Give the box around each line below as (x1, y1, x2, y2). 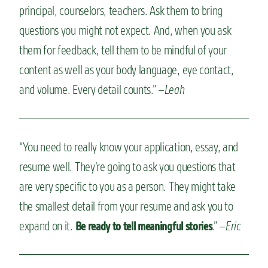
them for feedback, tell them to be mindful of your (19, 42, 227, 57)
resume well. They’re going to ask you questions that (19, 159, 236, 174)
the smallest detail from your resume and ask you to (19, 198, 233, 214)
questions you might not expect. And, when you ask (19, 22, 232, 38)
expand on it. (19, 218, 75, 233)
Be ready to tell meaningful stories (75, 218, 212, 233)
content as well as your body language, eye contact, (19, 62, 234, 77)
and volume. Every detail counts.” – (19, 81, 165, 97)
